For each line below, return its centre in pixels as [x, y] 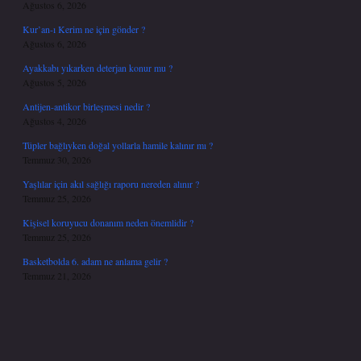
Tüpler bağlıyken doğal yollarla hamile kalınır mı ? [118, 145]
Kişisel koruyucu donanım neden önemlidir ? [108, 222]
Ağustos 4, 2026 [54, 121]
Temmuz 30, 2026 [57, 160]
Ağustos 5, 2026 [54, 82]
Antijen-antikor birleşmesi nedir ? [86, 106]
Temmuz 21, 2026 [57, 276]
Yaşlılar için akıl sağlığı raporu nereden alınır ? [111, 184]
